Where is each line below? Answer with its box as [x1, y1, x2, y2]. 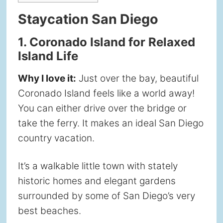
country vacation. [17, 132, 95, 144]
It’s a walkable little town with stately [17, 160, 178, 172]
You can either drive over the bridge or [17, 103, 187, 114]
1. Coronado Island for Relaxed [17, 35, 195, 50]
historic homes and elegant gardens [17, 175, 176, 187]
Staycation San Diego [17, 11, 158, 28]
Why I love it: [17, 73, 76, 85]
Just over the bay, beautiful [76, 73, 199, 85]
